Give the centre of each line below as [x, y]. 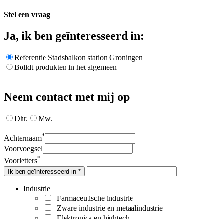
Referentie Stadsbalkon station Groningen [78, 58]
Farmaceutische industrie [93, 198]
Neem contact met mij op [67, 97]
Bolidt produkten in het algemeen [66, 67]
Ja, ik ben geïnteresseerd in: [74, 36]
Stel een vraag [27, 15]
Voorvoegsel [23, 149]
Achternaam [23, 138]
